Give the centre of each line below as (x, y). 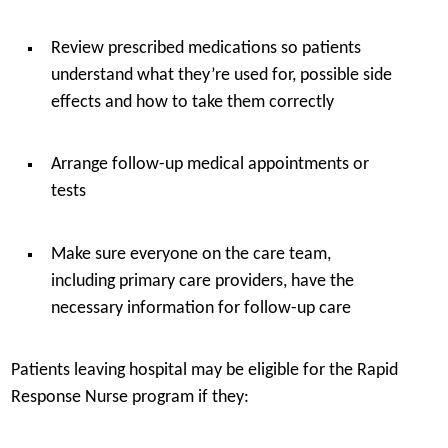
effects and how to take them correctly (192, 102)
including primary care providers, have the (202, 281)
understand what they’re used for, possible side (221, 75)
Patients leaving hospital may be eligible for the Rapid (204, 371)
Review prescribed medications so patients (205, 48)
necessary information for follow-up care (200, 308)
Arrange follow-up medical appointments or (209, 165)
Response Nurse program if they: (129, 398)
